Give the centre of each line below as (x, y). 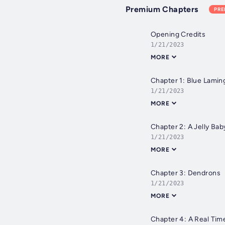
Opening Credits (178, 35)
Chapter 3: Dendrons (186, 173)
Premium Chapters (162, 10)
